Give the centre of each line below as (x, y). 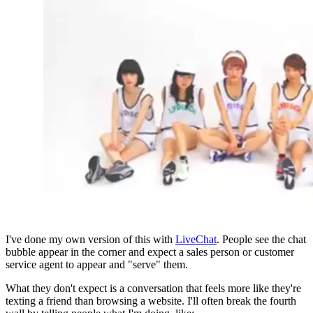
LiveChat (196, 239)
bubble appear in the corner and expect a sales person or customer (150, 252)
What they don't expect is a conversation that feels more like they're (153, 288)
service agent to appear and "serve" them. (97, 264)
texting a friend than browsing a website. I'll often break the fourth (151, 301)
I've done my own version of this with (90, 239)
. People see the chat (261, 239)
